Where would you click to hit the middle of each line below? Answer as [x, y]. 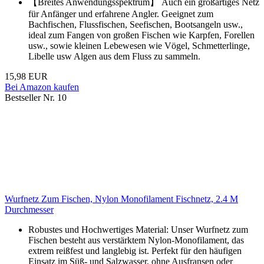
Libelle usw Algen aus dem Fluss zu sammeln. [114, 57]
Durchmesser [29, 210]
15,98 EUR [26, 77]
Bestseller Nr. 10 [36, 98]
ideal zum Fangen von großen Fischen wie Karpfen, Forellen [141, 35]
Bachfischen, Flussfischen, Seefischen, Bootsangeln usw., [136, 25]
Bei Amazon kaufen [42, 87]
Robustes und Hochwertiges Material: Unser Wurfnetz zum [138, 230]
